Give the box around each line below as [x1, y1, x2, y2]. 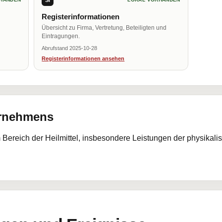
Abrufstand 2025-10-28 [42, 45, 98, 51]
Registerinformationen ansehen [42, 55, 125, 61]
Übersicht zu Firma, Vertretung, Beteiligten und [42, 24, 167, 31]
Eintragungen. [42, 33, 80, 40]
